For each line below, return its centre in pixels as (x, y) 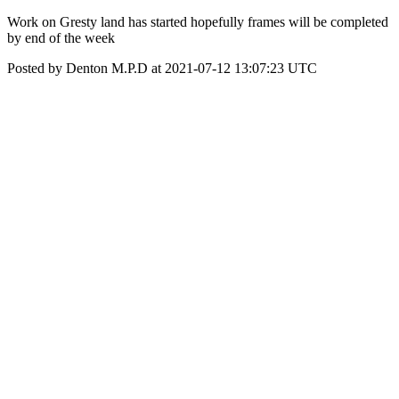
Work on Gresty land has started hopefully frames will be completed (198, 22)
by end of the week (61, 38)
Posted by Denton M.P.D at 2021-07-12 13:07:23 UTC (162, 68)
